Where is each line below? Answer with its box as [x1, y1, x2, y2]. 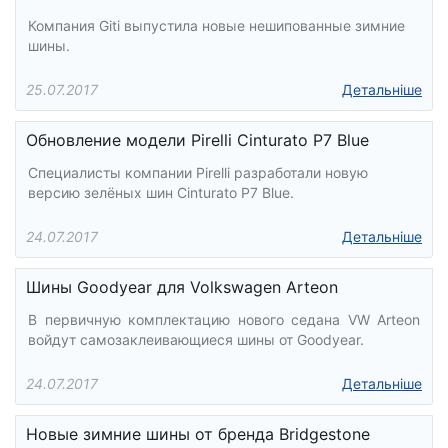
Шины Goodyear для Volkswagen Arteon [26, 277, 338, 297]
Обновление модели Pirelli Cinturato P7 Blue [26, 130, 369, 150]
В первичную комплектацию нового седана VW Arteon [28, 311, 420, 328]
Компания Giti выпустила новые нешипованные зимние [28, 17, 405, 34]
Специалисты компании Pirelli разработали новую [28, 164, 368, 181]
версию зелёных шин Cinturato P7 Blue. [28, 184, 294, 201]
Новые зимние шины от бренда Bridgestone [26, 424, 370, 444]
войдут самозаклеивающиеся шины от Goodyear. [28, 331, 364, 348]
